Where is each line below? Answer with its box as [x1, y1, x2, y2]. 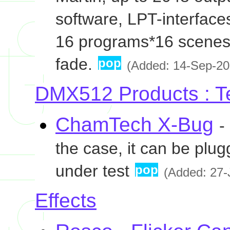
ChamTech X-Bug [55, 113, 214, 136]
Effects [35, 189, 97, 212]
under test [55, 162, 129, 180]
